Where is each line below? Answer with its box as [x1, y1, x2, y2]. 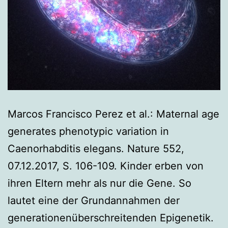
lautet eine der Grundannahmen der [8, 194, 180, 207]
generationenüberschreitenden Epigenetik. [8, 211, 214, 224]
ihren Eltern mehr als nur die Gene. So [8, 177, 191, 189]
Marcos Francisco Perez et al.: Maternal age [8, 107, 219, 120]
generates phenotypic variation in [8, 125, 169, 137]
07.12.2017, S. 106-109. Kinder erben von [8, 159, 204, 172]
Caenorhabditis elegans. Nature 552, [8, 142, 184, 155]
